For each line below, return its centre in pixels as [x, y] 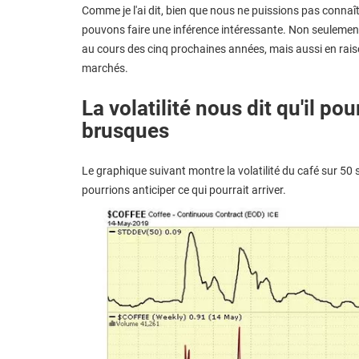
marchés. [105, 68]
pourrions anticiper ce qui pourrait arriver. [184, 190]
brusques [125, 130]
